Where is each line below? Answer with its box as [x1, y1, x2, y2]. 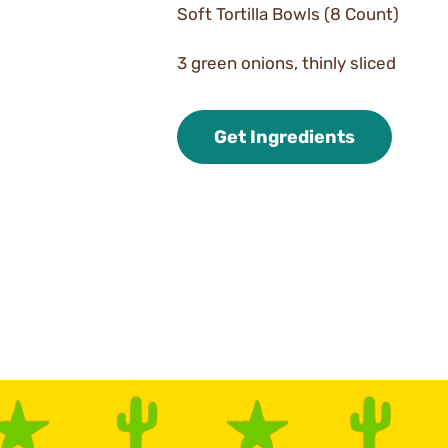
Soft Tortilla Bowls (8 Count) [177, 3, 399, 24]
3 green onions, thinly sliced [177, 52, 396, 73]
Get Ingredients [214, 125, 355, 148]
